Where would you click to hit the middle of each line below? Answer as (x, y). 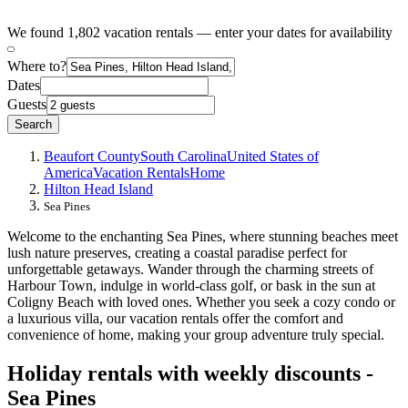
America (68, 172)
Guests (27, 104)
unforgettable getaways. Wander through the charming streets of (190, 269)
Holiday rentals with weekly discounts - (190, 373)
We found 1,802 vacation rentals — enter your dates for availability (200, 32)
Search (33, 124)
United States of (273, 156)
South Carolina (184, 156)
